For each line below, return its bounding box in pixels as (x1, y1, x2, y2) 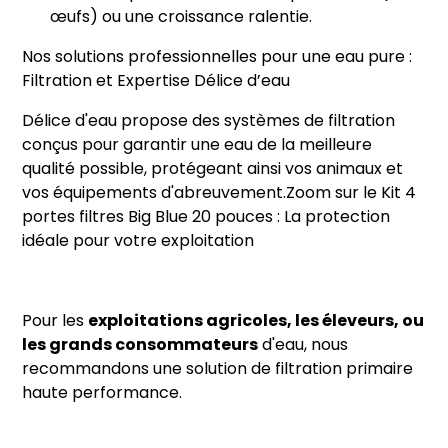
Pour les (22, 314, 89, 330)
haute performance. (22, 386, 183, 402)
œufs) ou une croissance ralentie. (50, 10, 313, 26)
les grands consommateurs (22, 338, 259, 354)
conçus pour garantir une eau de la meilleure (22, 138, 373, 154)
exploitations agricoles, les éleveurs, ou (88, 314, 425, 330)
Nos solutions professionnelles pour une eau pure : (22, 50, 413, 66)
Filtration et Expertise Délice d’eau (22, 74, 291, 90)
